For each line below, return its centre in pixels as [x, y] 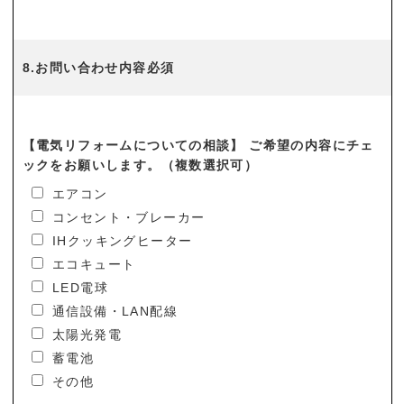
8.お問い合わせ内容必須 [98, 68]
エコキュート [94, 264]
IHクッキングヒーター [122, 241]
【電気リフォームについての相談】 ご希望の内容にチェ [198, 145]
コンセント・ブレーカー [129, 217]
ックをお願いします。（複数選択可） [140, 165]
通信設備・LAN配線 [115, 311]
